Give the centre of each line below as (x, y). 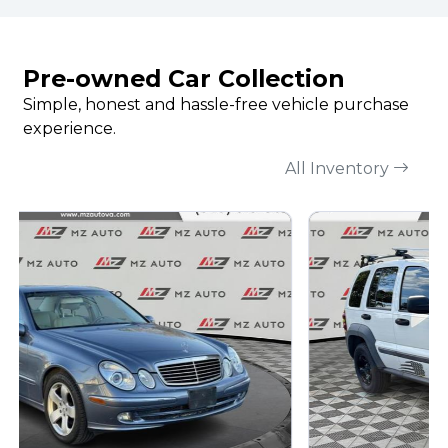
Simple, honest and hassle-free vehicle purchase (216, 104)
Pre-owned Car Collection (184, 78)
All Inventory (339, 168)
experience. (69, 128)
